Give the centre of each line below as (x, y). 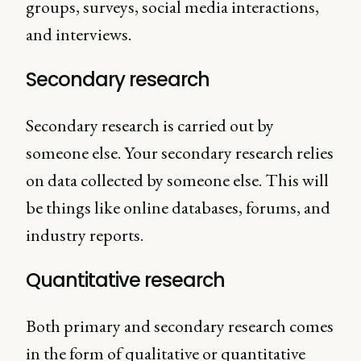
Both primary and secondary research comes (180, 326)
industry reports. (85, 235)
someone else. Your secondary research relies (180, 153)
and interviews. (79, 34)
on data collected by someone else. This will (177, 180)
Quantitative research (125, 280)
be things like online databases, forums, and (178, 207)
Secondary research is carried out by (150, 125)
